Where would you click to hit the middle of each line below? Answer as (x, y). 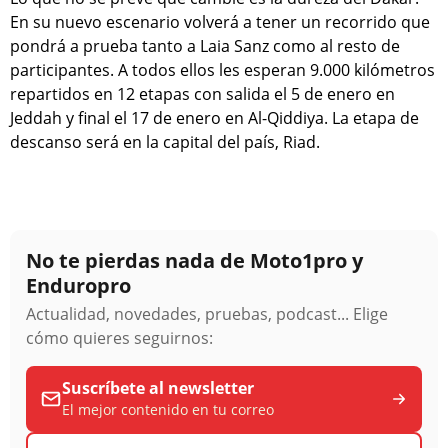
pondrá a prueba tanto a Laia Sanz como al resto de (205, 45)
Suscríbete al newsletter (158, 387)
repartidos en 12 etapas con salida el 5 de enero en (202, 93)
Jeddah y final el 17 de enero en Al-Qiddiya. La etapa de (214, 117)
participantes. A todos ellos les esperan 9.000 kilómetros (222, 69)
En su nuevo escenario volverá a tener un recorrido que (220, 21)
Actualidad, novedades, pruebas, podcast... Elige (207, 313)
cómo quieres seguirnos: (119, 337)
